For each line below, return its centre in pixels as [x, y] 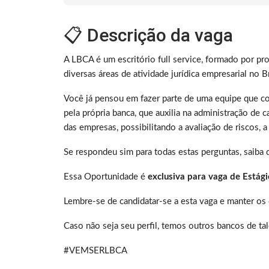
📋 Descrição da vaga [148, 35]
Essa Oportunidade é [106, 177]
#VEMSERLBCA [95, 251]
